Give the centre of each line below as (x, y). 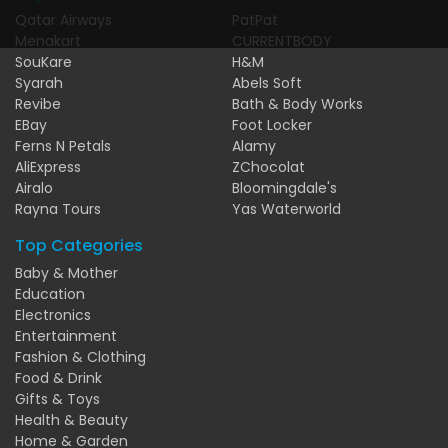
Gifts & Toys (57, 398)
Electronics (53, 314)
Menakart (48, 40)
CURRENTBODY (282, 40)
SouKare (43, 61)
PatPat (255, 19)
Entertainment (66, 335)
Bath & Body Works (297, 103)
